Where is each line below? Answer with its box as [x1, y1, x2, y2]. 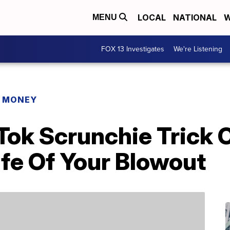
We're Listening [174, 44, 222, 54]
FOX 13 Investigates [101, 44, 164, 54]
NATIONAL [173, 12, 217, 23]
